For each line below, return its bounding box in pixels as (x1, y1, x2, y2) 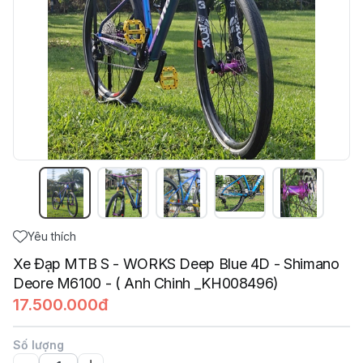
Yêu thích (28, 229, 76, 243)
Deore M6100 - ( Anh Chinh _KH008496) (13, 275, 280, 292)
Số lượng (13, 338, 64, 352)
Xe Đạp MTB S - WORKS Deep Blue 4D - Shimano (13, 255, 340, 272)
